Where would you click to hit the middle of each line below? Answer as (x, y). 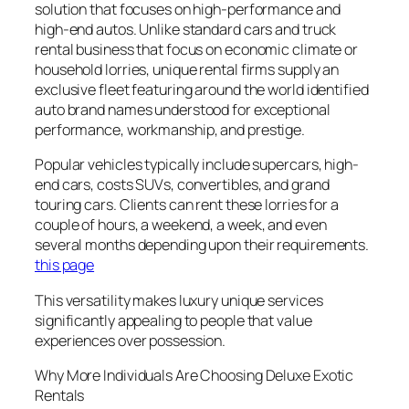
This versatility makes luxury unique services (179, 300)
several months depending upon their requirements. (202, 245)
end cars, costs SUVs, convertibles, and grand (182, 185)
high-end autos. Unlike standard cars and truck (186, 30)
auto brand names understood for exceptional (183, 110)
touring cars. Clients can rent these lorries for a (187, 205)
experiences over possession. (131, 340)
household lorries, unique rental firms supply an (187, 70)
